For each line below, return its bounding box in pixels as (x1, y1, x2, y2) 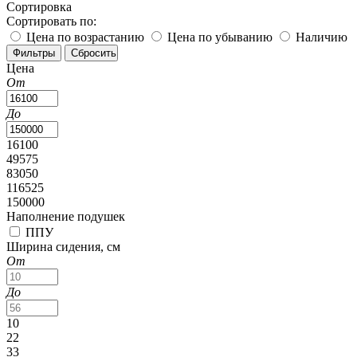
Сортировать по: (6, 14, 96, 28)
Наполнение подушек (6, 209, 125, 223)
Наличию (296, 29, 347, 44)
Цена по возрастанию (26, 29, 144, 44)
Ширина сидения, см (6, 239, 120, 253)
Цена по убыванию (167, 29, 273, 44)
